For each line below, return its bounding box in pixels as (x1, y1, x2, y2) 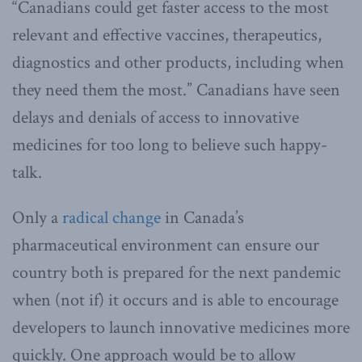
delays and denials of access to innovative (12, 105, 299, 129)
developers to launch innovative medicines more (12, 315, 350, 339)
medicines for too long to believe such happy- (12, 133, 327, 157)
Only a (12, 205, 62, 229)
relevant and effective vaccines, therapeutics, (12, 23, 322, 47)
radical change (62, 205, 161, 229)
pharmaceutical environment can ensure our (12, 233, 319, 257)
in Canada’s (161, 205, 244, 229)
